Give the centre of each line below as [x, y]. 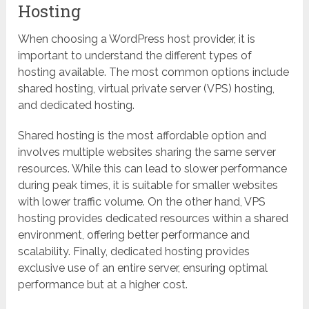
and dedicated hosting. [77, 106]
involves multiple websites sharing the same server [147, 152]
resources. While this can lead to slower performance [153, 169]
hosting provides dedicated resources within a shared [153, 219]
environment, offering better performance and [134, 235]
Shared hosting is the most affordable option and [142, 136]
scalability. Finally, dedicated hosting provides [134, 252]
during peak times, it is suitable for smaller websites [148, 186]
